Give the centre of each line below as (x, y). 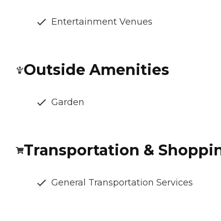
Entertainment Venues (102, 22)
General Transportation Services (122, 183)
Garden (68, 102)
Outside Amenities (96, 70)
